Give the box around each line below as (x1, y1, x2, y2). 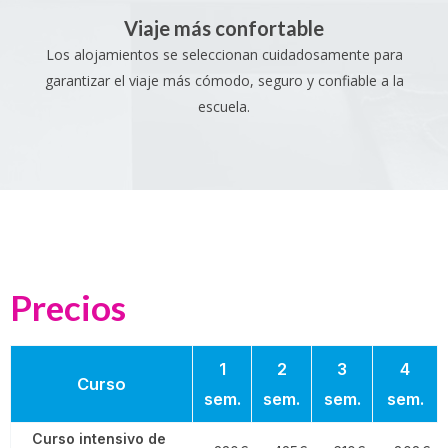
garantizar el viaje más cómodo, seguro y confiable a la (44, 71, 404, 91)
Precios (10, 286, 126, 329)
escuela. (198, 97, 250, 117)
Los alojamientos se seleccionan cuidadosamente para (45, 45, 403, 65)
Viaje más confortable (124, 16, 324, 41)
